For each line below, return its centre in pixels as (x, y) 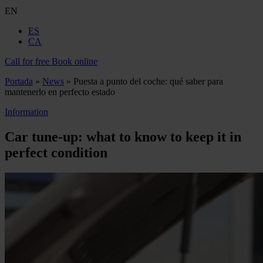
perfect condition (56, 152)
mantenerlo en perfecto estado (60, 92)
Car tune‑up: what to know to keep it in (123, 136)
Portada (19, 81)
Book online (75, 61)
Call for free (27, 61)
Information (26, 112)
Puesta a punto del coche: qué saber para (148, 81)
